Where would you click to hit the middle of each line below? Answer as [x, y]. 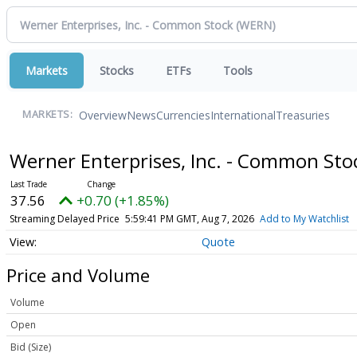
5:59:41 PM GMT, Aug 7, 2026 [189, 219]
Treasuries [303, 115]
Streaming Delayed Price [64, 219]
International [243, 115]
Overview [103, 115]
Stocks [117, 71]
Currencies [183, 115]
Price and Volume [78, 275]
